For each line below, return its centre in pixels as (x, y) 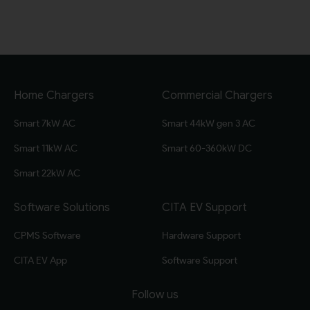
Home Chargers (54, 95)
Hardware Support (201, 235)
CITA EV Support (204, 207)
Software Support (200, 260)
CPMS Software (47, 235)
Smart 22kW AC (47, 173)
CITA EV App (40, 260)
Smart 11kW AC (46, 148)
